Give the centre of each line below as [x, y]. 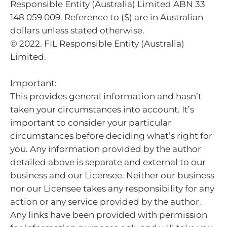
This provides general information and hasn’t [106, 96]
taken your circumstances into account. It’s [102, 109]
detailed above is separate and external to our [108, 162]
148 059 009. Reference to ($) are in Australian [107, 17]
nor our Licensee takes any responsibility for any [112, 188]
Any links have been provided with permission [109, 215]
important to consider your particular [91, 122]
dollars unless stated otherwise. [77, 31]
